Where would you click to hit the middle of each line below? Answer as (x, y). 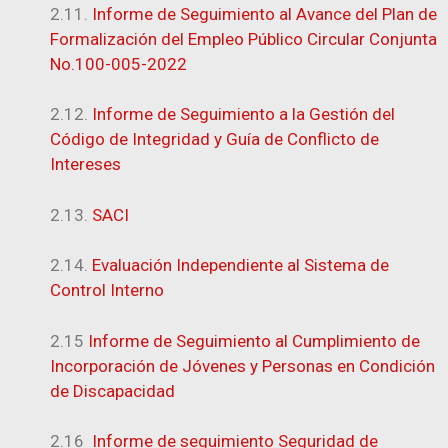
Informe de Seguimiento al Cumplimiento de (254, 340)
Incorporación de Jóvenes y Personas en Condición (242, 365)
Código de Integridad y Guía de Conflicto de (214, 139)
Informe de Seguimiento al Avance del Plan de (264, 13)
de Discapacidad (112, 390)
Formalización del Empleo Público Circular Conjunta (243, 38)
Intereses (85, 164)
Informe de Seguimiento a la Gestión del (243, 114)
